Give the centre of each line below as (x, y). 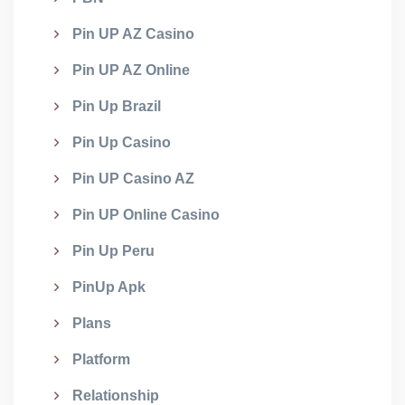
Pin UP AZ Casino (133, 34)
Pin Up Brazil (117, 106)
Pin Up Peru (113, 251)
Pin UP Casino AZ (133, 179)
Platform (101, 359)
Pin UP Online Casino (146, 215)
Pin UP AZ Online (131, 70)
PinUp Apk (109, 287)
